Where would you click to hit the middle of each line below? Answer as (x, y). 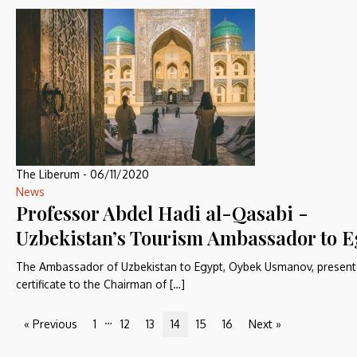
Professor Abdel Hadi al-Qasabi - (162, 213)
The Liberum (48, 174)
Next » (265, 324)
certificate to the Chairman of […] (100, 284)
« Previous (51, 324)
